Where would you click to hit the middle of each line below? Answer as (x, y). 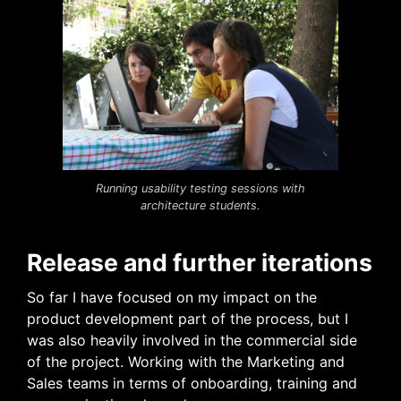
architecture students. (200, 206)
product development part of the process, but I (188, 318)
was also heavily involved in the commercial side (192, 340)
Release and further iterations (200, 263)
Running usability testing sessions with (200, 189)
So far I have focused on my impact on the (172, 297)
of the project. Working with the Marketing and (186, 361)
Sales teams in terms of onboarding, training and (192, 383)
